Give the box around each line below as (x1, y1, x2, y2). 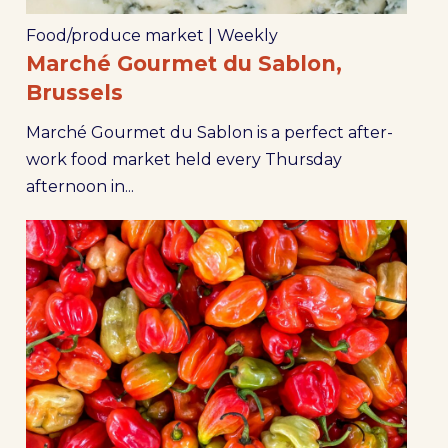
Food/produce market (25, 26, 204, 45)
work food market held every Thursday (25, 150, 342, 169)
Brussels (25, 80, 123, 105)
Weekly (216, 26, 278, 45)
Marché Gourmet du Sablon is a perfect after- (25, 123, 393, 142)
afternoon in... (25, 177, 134, 196)
